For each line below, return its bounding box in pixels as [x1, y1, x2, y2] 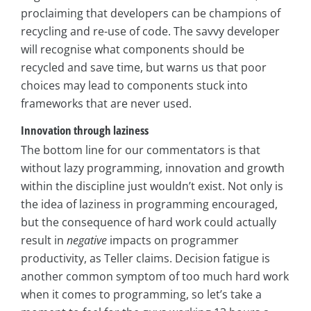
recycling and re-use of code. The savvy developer [21, 24, 280, 40]
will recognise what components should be [21, 42, 244, 58]
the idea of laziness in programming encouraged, [21, 196, 278, 212]
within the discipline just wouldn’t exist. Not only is [21, 178, 283, 194]
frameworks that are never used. [21, 96, 192, 112]
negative [67, 232, 107, 248]
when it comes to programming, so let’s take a [21, 286, 262, 302]
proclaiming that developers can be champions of [21, 6, 280, 22]
